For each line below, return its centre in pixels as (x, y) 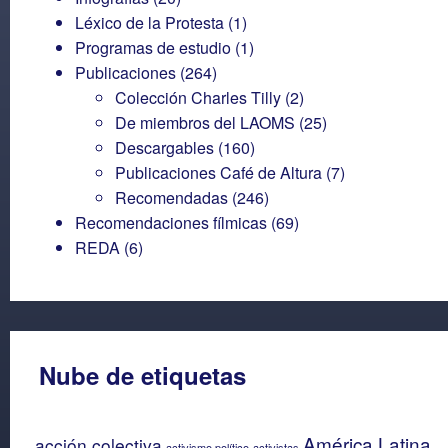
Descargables (164, 147)
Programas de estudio (153, 47)
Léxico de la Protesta (149, 22)
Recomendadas (171, 197)
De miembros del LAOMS (205, 122)
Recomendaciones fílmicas (171, 222)
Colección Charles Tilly (198, 97)
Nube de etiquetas (142, 374)
